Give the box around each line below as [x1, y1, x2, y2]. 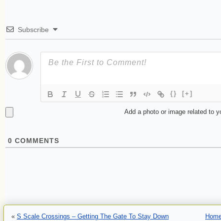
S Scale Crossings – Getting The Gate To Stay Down [17, 213, 169, 220]
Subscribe [18, 26, 49, 34]
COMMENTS [12, 137, 59, 145]
